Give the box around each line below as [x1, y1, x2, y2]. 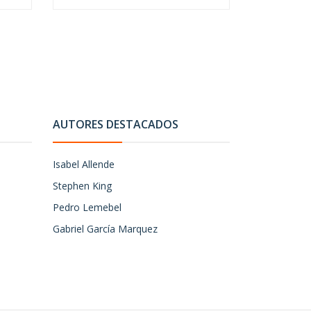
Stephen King [53, 179, 112, 192]
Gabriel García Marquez [53, 222, 158, 235]
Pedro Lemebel [53, 201, 121, 214]
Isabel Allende [53, 158, 115, 171]
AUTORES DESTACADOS [53, 117, 178, 132]
